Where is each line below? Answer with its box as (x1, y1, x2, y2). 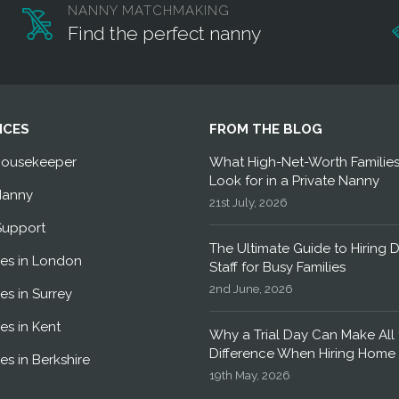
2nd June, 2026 (208, 281, 293, 296)
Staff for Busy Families (208, 258, 346, 275)
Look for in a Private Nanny (208, 172, 379, 189)
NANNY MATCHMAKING (67, 3, 230, 20)
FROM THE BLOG (208, 120, 322, 137)
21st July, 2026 (208, 194, 288, 209)
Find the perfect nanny (67, 22, 261, 45)
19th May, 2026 (208, 367, 290, 382)
